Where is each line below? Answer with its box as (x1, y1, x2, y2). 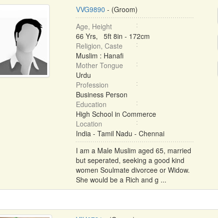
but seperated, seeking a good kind (75, 155, 184, 165)
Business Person (75, 90, 127, 99)
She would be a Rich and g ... (75, 175, 166, 184)
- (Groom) (105, 4, 138, 14)
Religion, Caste (75, 41, 123, 51)
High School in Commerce (75, 109, 156, 119)
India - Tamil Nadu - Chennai (75, 128, 164, 138)
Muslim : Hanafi (75, 51, 124, 60)
